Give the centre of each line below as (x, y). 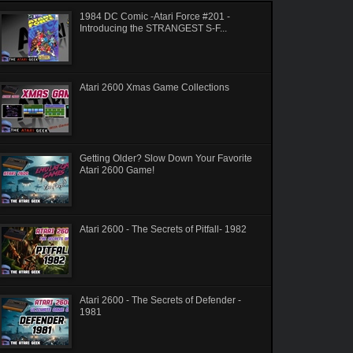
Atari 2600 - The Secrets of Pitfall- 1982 (163, 229)
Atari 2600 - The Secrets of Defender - (160, 300)
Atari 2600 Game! (117, 170)
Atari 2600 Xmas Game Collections (154, 87)
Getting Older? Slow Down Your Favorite (166, 158)
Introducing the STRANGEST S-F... (153, 28)
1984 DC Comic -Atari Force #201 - (155, 16)
